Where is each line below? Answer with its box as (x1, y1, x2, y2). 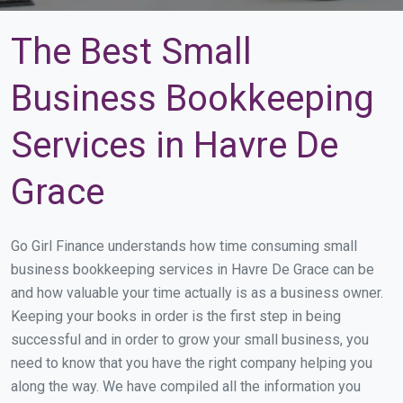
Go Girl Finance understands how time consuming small (11, 237, 357, 255)
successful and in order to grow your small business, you (11, 331, 369, 348)
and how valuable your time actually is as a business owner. (11, 284, 383, 301)
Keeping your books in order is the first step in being (11, 308, 341, 325)
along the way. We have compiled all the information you (11, 378, 361, 395)
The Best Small (11, 31, 252, 73)
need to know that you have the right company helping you (11, 354, 372, 372)
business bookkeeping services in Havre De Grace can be (11, 261, 374, 278)
